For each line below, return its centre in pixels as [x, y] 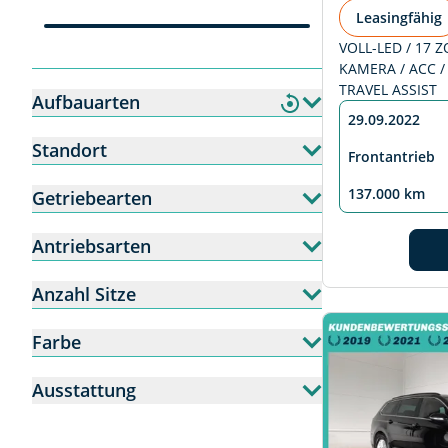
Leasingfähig [399, 18]
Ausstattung [84, 390]
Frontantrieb [391, 157]
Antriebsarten [91, 246]
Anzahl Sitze [84, 294]
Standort [69, 150]
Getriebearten [92, 198]
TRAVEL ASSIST [388, 90]
